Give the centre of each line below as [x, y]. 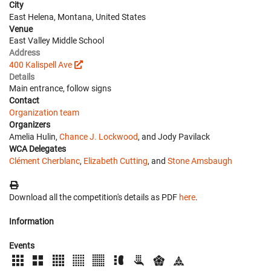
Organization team [44, 112]
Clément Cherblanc [44, 161]
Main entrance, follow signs [60, 88]
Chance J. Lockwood [99, 136]
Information [31, 221]
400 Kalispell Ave [41, 64]
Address [24, 52]
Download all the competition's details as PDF [94, 197]
